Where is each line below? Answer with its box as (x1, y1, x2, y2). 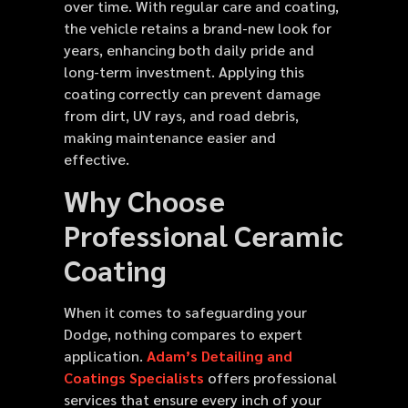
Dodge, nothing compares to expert (64, 324, 302, 344)
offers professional (204, 368, 337, 388)
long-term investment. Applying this (64, 61, 304, 81)
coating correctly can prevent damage (64, 83, 321, 103)
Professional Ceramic (64, 216, 343, 254)
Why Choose (64, 181, 225, 219)
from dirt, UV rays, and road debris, (64, 105, 299, 125)
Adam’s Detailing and (147, 346, 292, 366)
